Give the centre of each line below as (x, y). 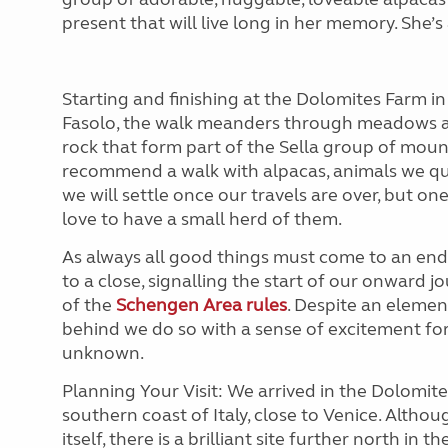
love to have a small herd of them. (202, 219)
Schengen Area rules (201, 305)
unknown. (103, 353)
